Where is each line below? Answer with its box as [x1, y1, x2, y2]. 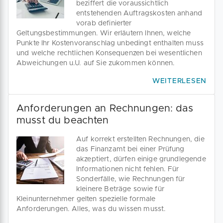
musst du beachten [16, 115, 109, 125]
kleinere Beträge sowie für [76, 186, 164, 193]
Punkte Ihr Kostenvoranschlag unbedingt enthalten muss [16, 40, 204, 47]
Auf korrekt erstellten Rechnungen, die [76, 136, 205, 143]
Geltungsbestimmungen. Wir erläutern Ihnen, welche [16, 30, 191, 37]
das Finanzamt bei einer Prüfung [76, 146, 185, 153]
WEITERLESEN [152, 78, 207, 85]
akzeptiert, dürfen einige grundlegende [76, 156, 206, 163]
